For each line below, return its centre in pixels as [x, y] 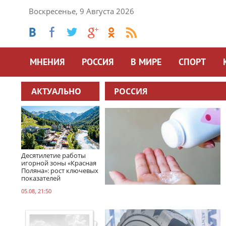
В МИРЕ [146, 63]
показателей [41, 178]
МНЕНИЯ [47, 63]
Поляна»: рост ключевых [60, 170]
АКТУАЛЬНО [56, 91]
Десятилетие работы [53, 155]
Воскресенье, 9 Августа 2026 [81, 11]
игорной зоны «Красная [59, 163]
